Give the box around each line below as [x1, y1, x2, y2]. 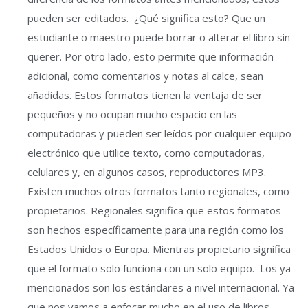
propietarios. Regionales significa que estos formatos [27, 203, 281, 217]
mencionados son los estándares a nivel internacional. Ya [27, 280, 294, 294]
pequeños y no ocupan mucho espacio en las [27, 107, 237, 121]
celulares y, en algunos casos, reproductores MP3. [27, 165, 266, 179]
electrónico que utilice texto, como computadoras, [27, 146, 265, 159]
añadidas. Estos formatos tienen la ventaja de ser [27, 88, 263, 102]
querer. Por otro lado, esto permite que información [27, 49, 274, 63]
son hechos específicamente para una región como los [27, 223, 284, 236]
